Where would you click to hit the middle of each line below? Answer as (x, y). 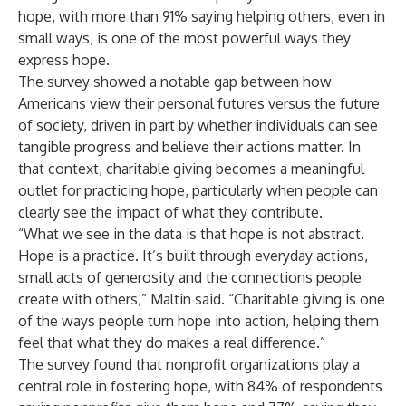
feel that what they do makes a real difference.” (172, 343)
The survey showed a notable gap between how (175, 82)
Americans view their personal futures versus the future (199, 103)
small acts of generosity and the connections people (190, 277)
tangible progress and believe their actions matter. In (189, 147)
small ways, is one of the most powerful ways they (184, 38)
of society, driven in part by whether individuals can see (198, 125)
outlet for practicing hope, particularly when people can (198, 190)
